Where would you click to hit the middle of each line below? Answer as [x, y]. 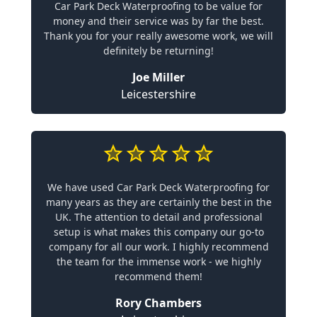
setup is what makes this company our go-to [158, 232]
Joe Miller [158, 77]
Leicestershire [158, 94]
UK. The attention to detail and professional [158, 217]
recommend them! [158, 276]
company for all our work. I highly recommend [158, 247]
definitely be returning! [158, 51]
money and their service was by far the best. [158, 21]
